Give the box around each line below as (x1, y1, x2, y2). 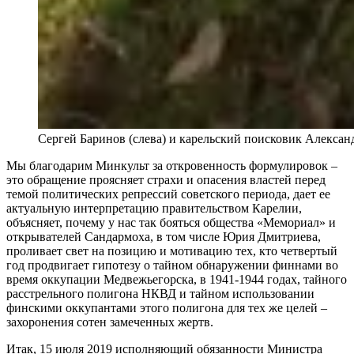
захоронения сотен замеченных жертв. (6, 314, 213, 329)
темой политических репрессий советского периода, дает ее (6, 186, 330, 201)
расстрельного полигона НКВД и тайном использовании (6, 286, 314, 300)
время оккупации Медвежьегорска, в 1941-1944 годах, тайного (6, 272, 347, 286)
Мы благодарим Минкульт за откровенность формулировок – (6, 158, 337, 172)
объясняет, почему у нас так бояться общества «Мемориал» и (6, 215, 336, 229)
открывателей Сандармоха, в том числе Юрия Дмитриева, (6, 229, 321, 243)
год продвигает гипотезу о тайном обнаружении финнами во (6, 258, 338, 272)
